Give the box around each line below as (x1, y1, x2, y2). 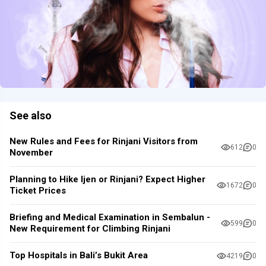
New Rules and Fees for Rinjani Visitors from (9, 136, 198, 147)
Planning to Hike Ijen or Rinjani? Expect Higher (9, 174, 205, 185)
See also (9, 109, 52, 122)
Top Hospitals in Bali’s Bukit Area (9, 250, 148, 261)
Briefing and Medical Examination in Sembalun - (9, 212, 210, 223)
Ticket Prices (9, 185, 66, 197)
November (9, 147, 53, 159)
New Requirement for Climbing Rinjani (9, 223, 170, 235)
